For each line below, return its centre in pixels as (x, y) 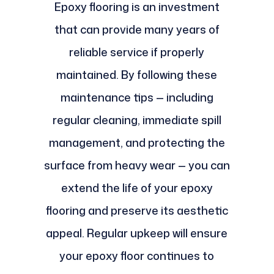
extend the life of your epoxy (137, 187)
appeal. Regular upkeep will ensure (137, 233)
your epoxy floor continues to (137, 255)
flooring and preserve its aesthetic (137, 210)
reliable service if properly (137, 52)
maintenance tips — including (137, 97)
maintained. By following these (137, 74)
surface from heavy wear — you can (137, 165)
